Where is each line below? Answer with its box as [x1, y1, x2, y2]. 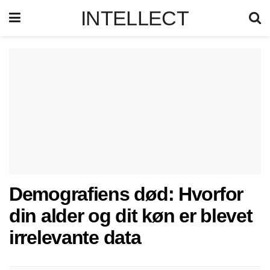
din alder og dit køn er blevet [9, 205, 253, 227]
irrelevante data [9, 227, 141, 248]
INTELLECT [81, 7, 189, 30]
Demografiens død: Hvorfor [9, 183, 243, 205]
